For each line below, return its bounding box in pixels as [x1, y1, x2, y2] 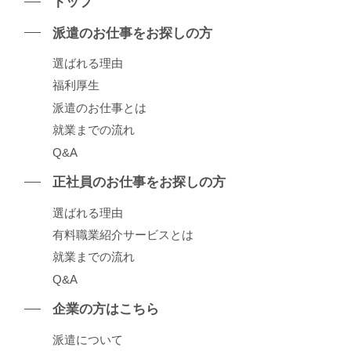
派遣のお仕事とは [52, 100, 147, 114]
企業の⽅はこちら [52, 302, 160, 317]
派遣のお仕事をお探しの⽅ [52, 25, 213, 41]
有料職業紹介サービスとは [52, 227, 194, 241]
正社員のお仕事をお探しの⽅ [52, 175, 226, 190]
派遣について [52, 332, 124, 346]
